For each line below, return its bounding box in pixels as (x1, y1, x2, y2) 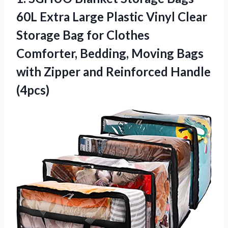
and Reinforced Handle (83, 64, 211, 79)
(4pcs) (16, 82, 49, 97)
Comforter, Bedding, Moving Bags (16, 45, 204, 61)
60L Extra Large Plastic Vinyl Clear (16, 9, 207, 24)
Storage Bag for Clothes (16, 27, 150, 42)
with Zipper (16, 64, 83, 79)
